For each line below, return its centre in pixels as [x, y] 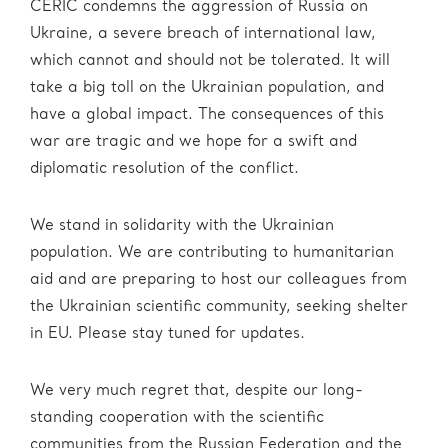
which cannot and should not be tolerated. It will [210, 61]
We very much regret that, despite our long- [196, 391]
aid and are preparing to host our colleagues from [218, 280]
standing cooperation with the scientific [177, 418]
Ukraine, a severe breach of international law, [203, 34]
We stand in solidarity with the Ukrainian [182, 226]
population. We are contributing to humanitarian [212, 253]
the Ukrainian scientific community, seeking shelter [219, 307]
